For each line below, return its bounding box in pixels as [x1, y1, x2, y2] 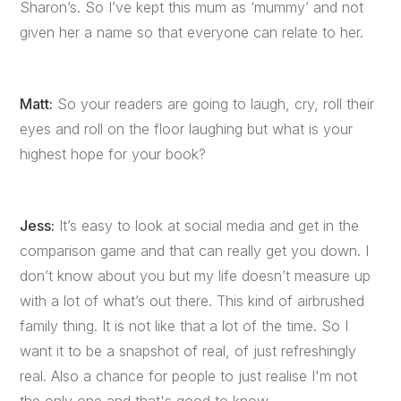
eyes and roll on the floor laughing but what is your [20, 120, 354, 138]
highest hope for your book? [20, 145, 207, 163]
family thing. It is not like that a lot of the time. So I [20, 317, 349, 335]
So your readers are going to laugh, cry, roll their [53, 95, 375, 113]
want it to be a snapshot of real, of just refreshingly [20, 342, 357, 360]
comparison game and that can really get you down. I [20, 242, 370, 260]
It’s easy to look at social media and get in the [55, 217, 360, 235]
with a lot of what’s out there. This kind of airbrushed [20, 292, 365, 310]
